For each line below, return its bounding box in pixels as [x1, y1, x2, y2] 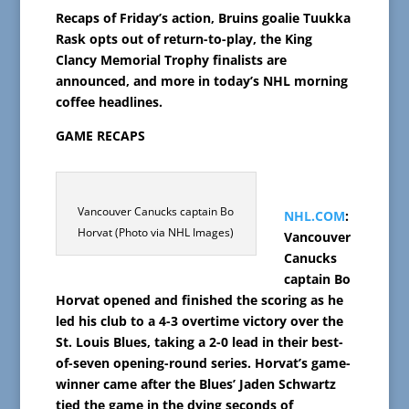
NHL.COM [283, 207, 345, 225]
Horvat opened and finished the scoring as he [55, 291, 343, 309]
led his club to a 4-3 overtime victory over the [55, 312, 343, 330]
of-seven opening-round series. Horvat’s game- [55, 354, 351, 372]
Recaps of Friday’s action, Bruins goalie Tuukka [55, 9, 351, 27]
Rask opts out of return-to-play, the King [55, 30, 312, 48]
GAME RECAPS [55, 127, 145, 145]
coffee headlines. [55, 93, 163, 111]
